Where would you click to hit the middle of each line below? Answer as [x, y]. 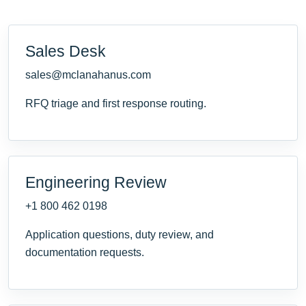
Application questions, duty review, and [120, 234]
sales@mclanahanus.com [88, 74]
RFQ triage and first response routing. [116, 103]
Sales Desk [66, 51]
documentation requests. [85, 252]
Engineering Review [96, 182]
